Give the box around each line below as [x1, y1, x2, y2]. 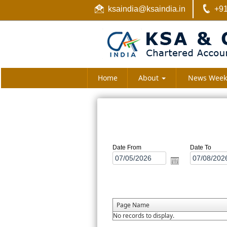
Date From [112, 144, 141, 151]
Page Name [117, 201, 149, 209]
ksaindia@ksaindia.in [108, 5, 185, 13]
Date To [190, 144, 211, 151]
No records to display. [113, 211, 174, 220]
